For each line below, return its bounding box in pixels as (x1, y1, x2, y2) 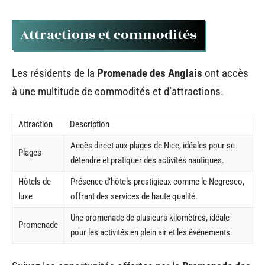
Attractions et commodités (20, 25, 196, 45)
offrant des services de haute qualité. (70, 191, 198, 202)
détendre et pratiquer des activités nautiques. (70, 155, 224, 166)
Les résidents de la (12, 66, 97, 80)
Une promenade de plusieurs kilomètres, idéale (70, 212, 230, 223)
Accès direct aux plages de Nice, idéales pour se (70, 140, 235, 151)
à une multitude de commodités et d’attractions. (12, 84, 224, 98)
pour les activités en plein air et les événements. (70, 227, 232, 238)
